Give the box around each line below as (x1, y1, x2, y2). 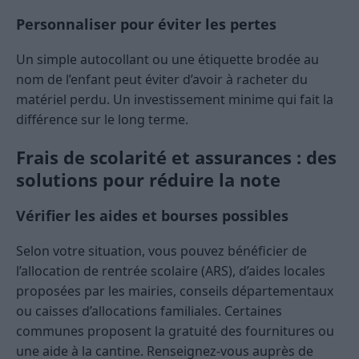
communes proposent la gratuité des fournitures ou (16, 322, 334, 341)
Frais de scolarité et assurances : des (16, 145, 337, 170)
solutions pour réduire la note (16, 167, 280, 192)
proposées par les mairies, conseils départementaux (16, 282, 333, 301)
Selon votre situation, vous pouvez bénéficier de (16, 242, 307, 260)
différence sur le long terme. (16, 111, 188, 129)
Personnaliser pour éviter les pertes (16, 14, 276, 34)
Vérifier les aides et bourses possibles (16, 206, 288, 226)
